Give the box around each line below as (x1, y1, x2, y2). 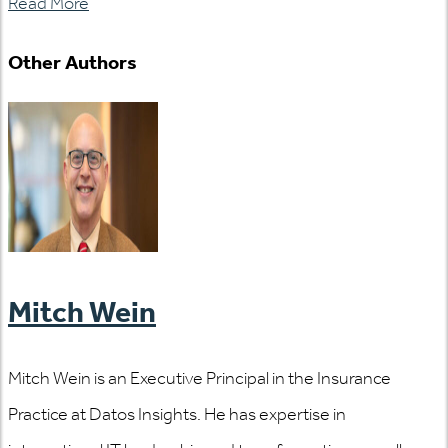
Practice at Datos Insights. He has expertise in (8, 403, 346, 426)
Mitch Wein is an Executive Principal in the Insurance (8, 367, 391, 390)
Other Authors (8, 49, 137, 74)
